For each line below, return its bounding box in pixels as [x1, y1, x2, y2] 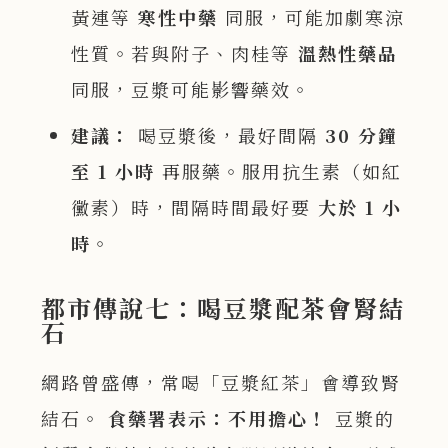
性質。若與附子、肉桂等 [71, 40, 299, 67]
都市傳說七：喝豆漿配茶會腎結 [41, 290, 406, 326]
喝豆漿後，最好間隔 [131, 122, 326, 149]
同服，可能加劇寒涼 [218, 4, 406, 31]
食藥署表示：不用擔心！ [108, 405, 329, 432]
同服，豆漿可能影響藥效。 [71, 76, 312, 103]
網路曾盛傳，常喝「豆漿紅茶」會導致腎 [41, 369, 402, 396]
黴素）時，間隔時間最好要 [71, 194, 319, 221]
